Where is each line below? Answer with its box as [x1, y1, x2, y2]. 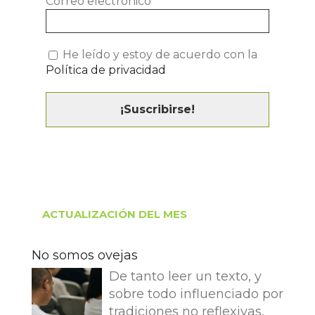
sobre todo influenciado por [109, 285, 283, 302]
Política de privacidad [46, 63, 166, 77]
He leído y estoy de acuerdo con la [60, 48, 257, 62]
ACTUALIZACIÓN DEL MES [42, 207, 187, 221]
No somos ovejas [32, 247, 138, 263]
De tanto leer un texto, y [109, 268, 262, 284]
